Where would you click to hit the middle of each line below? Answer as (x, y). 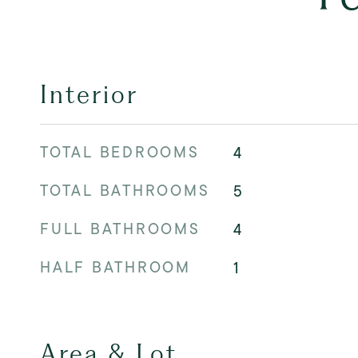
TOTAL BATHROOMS (125, 191)
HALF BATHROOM (115, 267)
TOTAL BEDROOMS (120, 152)
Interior (89, 95)
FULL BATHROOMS (120, 229)
